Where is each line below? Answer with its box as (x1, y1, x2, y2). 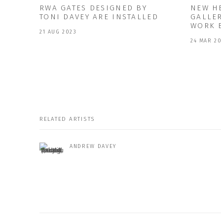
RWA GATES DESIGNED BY (39, 3, 147, 12)
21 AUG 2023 (39, 28, 77, 35)
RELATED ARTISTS (39, 115, 96, 122)
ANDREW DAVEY (70, 143, 116, 150)
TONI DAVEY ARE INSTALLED (39, 12, 158, 21)
